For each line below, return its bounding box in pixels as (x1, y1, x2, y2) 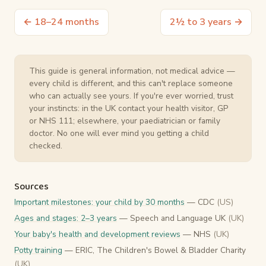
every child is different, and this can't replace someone (29, 78, 233, 90)
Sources (14, 179, 49, 195)
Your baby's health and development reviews (14, 229, 180, 240)
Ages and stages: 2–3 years (14, 213, 117, 224)
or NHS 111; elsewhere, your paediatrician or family (29, 115, 220, 127)
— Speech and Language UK (117, 213, 228, 224)
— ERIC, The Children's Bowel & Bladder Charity (62, 245, 246, 256)
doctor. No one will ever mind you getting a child (29, 128, 209, 140)
